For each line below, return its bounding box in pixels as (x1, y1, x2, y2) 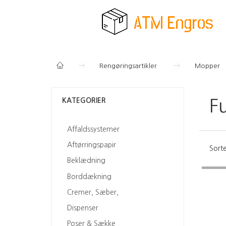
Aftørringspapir (67, 141, 116, 149)
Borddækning (67, 173, 111, 180)
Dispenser (67, 204, 98, 212)
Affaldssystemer (67, 126, 120, 133)
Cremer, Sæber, (67, 189, 119, 196)
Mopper (195, 63, 220, 69)
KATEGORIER (62, 97, 106, 104)
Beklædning (67, 157, 105, 164)
